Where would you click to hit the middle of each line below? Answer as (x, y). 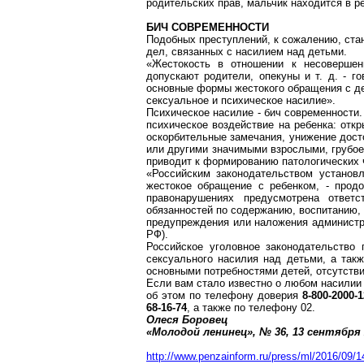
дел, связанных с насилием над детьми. (247, 52)
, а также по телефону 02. (251, 308)
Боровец (205, 320)
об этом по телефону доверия (224, 295)
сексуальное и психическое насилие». (241, 100)
